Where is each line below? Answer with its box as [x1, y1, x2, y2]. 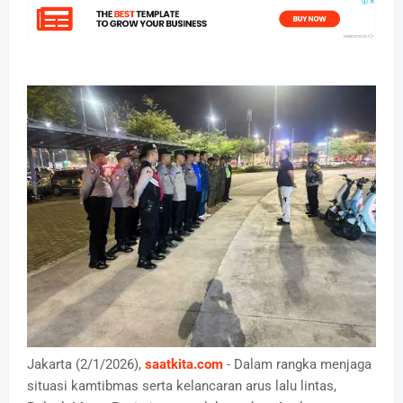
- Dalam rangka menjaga [223, 356, 372, 373]
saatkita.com [145, 356, 223, 373]
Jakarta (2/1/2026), [27, 356, 145, 373]
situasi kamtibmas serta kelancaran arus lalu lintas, [27, 378, 336, 395]
